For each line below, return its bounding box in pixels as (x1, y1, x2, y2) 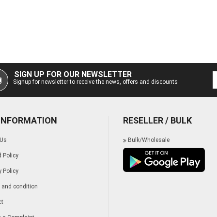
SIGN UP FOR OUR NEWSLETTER (14, 69, 132, 79)
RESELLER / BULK (123, 115, 192, 125)
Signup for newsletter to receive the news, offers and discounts (13, 78, 178, 85)
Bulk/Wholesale (128, 136, 170, 143)
